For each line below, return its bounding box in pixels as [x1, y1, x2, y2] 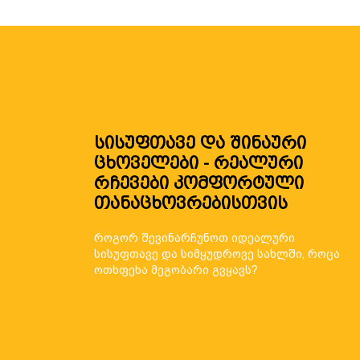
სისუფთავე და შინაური [94, 133, 306, 153]
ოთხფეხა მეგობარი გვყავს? [94, 263, 258, 276]
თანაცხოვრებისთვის [94, 193, 288, 213]
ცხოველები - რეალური [94, 153, 303, 173]
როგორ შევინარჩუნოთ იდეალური [94, 231, 295, 244]
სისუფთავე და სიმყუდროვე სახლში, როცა [94, 247, 340, 260]
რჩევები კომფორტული [94, 173, 304, 193]
